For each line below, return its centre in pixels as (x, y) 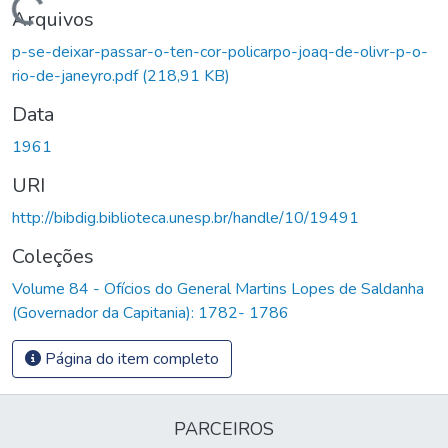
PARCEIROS (224, 429)
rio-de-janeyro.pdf (77, 75)
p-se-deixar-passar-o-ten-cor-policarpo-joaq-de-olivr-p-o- (220, 51)
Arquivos (53, 19)
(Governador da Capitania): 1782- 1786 (150, 312)
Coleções (53, 256)
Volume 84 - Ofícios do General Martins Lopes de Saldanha (218, 288)
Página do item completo (130, 358)
